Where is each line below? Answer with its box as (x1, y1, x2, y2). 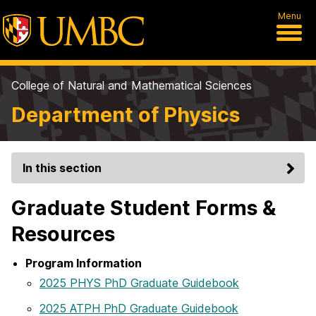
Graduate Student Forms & (11, 195, 276, 220)
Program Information (25, 256, 142, 271)
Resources (11, 221, 115, 246)
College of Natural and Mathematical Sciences (11, 78, 252, 92)
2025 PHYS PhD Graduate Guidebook (39, 276, 239, 291)
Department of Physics (11, 102, 240, 127)
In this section (23, 161, 102, 175)
